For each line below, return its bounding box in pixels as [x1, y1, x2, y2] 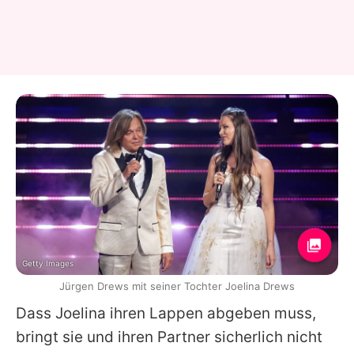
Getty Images [22, 258, 73, 269]
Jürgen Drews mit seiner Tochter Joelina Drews [59, 280, 295, 293]
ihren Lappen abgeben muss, [106, 304, 316, 323]
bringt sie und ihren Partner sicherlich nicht [16, 328, 322, 347]
